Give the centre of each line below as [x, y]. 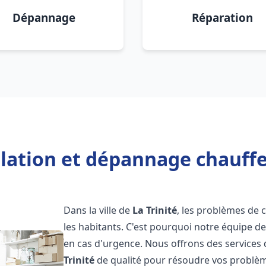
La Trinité [155, 210]
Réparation [222, 18]
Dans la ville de [98, 210]
